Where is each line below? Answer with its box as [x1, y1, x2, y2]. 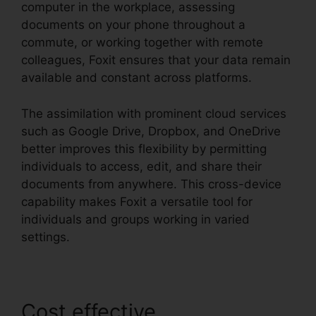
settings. [21, 229, 70, 244]
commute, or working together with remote [21, 35, 263, 50]
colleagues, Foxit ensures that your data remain [21, 53, 291, 68]
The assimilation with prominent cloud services [21, 106, 286, 121]
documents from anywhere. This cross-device [21, 176, 281, 191]
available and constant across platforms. [21, 71, 252, 85]
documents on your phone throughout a [21, 18, 245, 32]
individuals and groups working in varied [21, 212, 250, 226]
